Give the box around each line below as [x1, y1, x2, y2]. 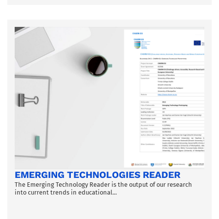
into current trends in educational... [15, 188, 117, 196]
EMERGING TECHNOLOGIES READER [15, 169, 180, 180]
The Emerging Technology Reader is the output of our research [15, 180, 192, 188]
